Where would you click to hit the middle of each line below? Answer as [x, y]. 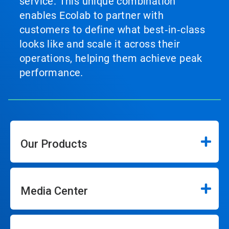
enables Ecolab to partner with [91, 15]
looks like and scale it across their [100, 44]
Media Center [54, 191]
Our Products [54, 144]
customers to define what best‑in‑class [112, 30]
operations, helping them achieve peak [111, 58]
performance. [51, 73]
